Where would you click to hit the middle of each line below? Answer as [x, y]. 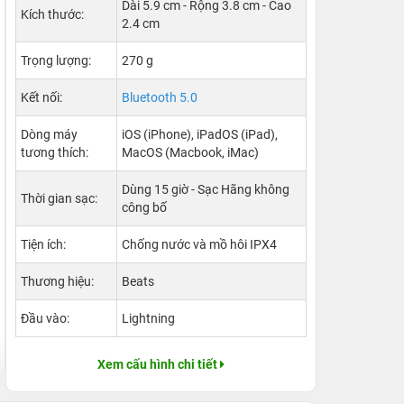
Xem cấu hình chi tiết [157, 364]
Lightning [148, 318]
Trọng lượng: [56, 60]
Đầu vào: [45, 318]
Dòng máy [49, 134]
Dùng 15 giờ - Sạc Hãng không [206, 189]
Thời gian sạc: [59, 198]
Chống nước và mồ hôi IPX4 [199, 244]
